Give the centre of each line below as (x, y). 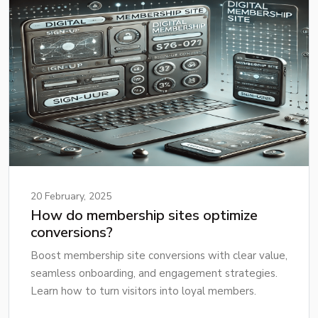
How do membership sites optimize (144, 216)
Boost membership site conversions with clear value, (159, 256)
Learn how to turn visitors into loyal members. (143, 291)
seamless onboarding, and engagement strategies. (154, 274)
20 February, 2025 (71, 197)
